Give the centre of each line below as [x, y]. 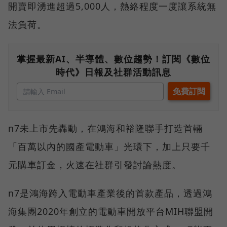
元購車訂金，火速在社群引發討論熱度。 [95, 164]
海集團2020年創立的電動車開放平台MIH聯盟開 [111, 211]
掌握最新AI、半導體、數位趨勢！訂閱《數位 [113, 59]
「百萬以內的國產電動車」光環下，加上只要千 [109, 146]
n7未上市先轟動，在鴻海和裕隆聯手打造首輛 [105, 128]
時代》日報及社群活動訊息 [113, 72]
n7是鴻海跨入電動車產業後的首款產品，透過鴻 [110, 193]
